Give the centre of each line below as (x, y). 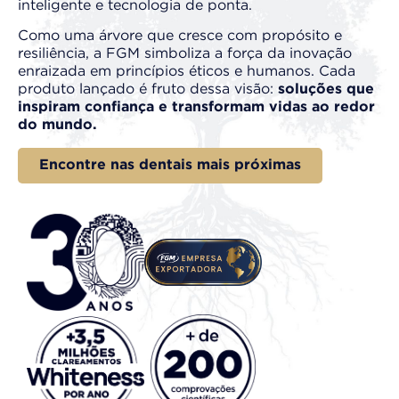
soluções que (326, 90)
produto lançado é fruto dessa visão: (148, 90)
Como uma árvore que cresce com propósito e (180, 37)
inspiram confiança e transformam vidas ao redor (196, 108)
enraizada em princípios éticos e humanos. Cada (187, 72)
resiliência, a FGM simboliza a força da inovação (185, 54)
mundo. (69, 126)
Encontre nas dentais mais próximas (170, 165)
